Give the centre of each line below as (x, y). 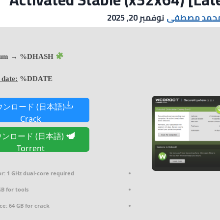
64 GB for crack (28, 205)
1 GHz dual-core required (40, 173)
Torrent (30, 149)
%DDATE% (35, 78)
